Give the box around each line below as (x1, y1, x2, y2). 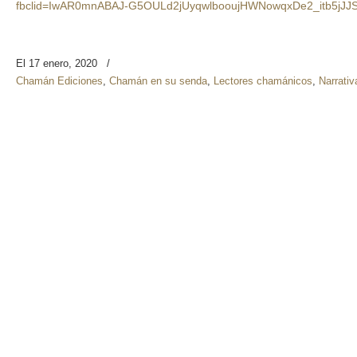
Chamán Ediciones (16, 75, 103, 87)
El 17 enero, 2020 (16, 57, 100, 69)
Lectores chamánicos (214, 75, 312, 87)
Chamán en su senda (109, 75, 207, 87)
